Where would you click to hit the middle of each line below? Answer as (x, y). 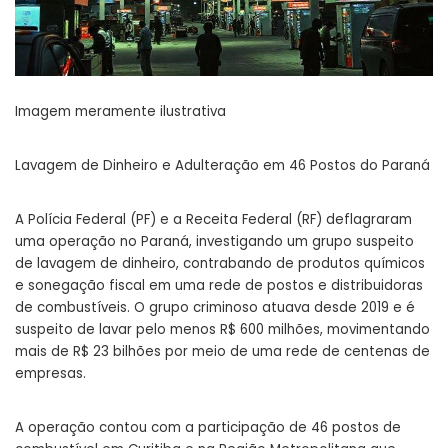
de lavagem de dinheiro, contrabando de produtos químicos (220, 264)
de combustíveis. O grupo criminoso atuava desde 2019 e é (215, 308)
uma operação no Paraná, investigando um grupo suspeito (214, 242)
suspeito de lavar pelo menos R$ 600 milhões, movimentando (222, 330)
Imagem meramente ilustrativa (120, 112)
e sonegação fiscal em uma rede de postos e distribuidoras (219, 286)
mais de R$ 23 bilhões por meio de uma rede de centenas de (222, 352)
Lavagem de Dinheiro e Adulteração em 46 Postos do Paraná (222, 166)
